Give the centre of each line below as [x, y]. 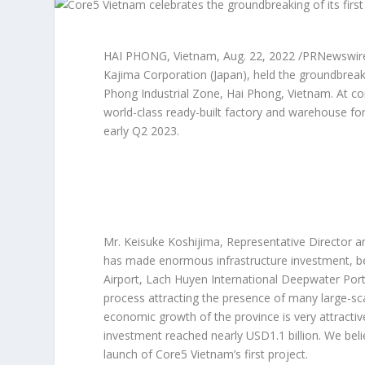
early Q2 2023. [142, 131]
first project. [275, 354]
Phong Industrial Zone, [165, 93]
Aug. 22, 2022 [259, 56]
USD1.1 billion [283, 336]
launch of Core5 [147, 354]
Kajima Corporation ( [159, 75]
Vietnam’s [216, 354]
